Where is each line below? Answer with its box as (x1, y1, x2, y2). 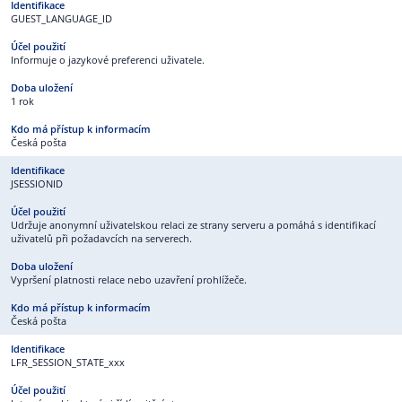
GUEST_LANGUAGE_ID (11, 12, 112, 25)
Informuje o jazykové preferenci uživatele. (11, 53, 205, 66)
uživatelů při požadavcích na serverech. (11, 232, 192, 245)
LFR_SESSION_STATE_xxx (11, 355, 125, 369)
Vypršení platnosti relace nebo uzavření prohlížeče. (11, 273, 247, 286)
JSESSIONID (11, 177, 63, 190)
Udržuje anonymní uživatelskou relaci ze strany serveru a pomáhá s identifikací (11, 218, 376, 232)
